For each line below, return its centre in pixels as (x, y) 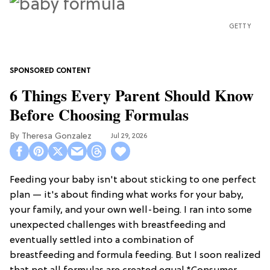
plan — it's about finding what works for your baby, (127, 196)
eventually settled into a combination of (102, 241)
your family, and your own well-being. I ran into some (131, 211)
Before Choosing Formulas (99, 115)
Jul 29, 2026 (129, 137)
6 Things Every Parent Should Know (132, 96)
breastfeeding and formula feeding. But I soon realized (135, 256)
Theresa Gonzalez (57, 137)
